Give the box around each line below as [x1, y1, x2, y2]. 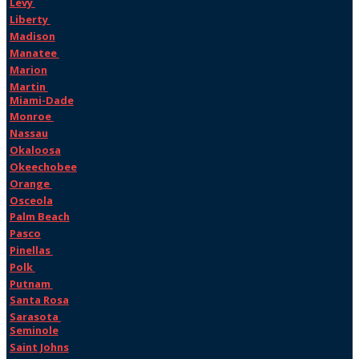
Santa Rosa [9, 292, 69, 308]
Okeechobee [9, 159, 77, 174]
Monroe [9, 109, 54, 124]
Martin [9, 79, 48, 94]
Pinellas [9, 242, 53, 257]
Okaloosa [9, 143, 61, 158]
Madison [9, 29, 55, 44]
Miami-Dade [9, 92, 74, 107]
